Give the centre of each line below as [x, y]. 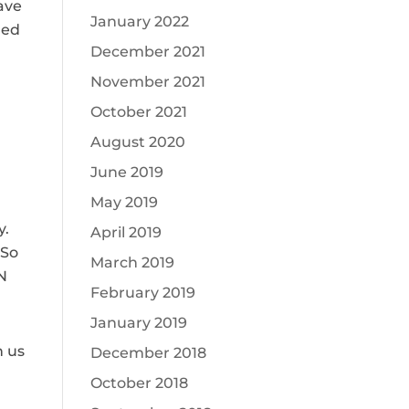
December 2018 [148, 353]
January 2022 [139, 21]
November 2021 [147, 82]
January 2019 [138, 323]
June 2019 [126, 172]
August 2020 [137, 142]
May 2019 [124, 202]
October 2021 [138, 112]
